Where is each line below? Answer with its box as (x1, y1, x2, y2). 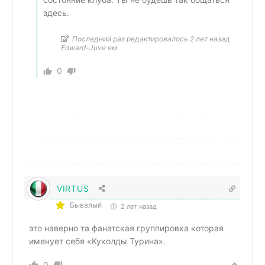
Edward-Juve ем (61, 43, 117, 52)
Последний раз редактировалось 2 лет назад (72, 34, 230, 43)
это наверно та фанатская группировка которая (29, 223, 224, 233)
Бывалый (70, 201, 102, 209)
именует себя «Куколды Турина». (29, 236, 166, 246)
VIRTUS (57, 183, 89, 193)
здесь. (43, 8, 69, 18)
